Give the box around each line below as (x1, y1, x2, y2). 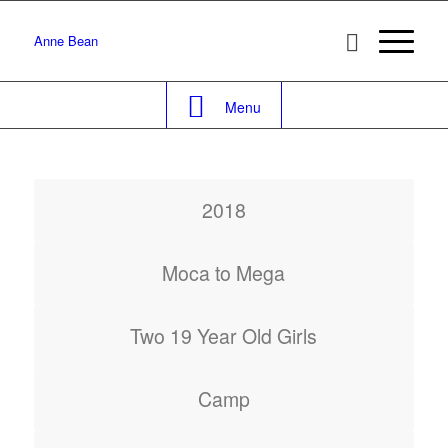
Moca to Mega (162, 259, 286, 287)
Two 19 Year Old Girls (130, 322, 318, 350)
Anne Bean (33, 31, 98, 50)
